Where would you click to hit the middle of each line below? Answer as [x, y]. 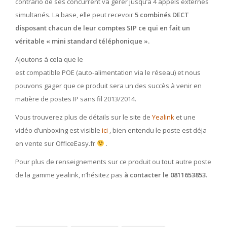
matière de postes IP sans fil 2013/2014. [76, 99]
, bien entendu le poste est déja [157, 130]
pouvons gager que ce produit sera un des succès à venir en [108, 86]
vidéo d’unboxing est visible [58, 130]
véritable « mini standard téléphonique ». [82, 41]
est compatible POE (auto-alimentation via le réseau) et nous [108, 72]
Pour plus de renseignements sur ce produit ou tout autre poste [113, 162]
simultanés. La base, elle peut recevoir [75, 15]
